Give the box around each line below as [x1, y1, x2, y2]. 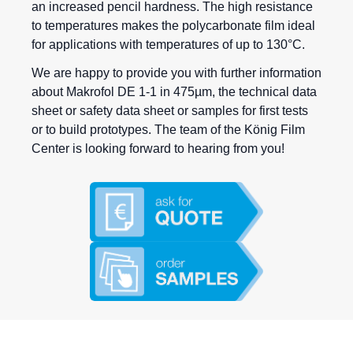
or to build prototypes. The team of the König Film [32, 123, 305, 137]
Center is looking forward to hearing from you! [32, 142, 284, 156]
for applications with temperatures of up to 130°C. [32, 38, 305, 52]
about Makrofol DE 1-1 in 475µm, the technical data [32, 85, 317, 99]
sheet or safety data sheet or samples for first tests [32, 104, 308, 118]
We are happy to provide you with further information [32, 66, 321, 80]
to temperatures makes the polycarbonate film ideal [32, 19, 315, 33]
